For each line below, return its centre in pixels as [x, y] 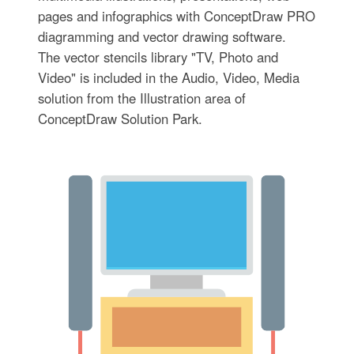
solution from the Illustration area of [141, 98]
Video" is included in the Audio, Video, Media [168, 77]
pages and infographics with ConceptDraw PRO [176, 15]
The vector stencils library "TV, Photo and [158, 56]
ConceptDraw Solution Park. [120, 118]
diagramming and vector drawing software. [162, 36]
